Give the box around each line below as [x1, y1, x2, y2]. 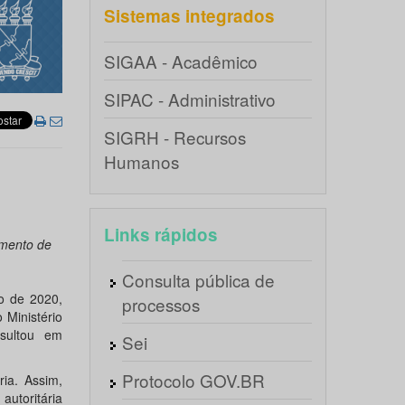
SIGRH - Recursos [103, 125, 246, 149]
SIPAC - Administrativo [103, 87, 276, 111]
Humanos [103, 149, 179, 174]
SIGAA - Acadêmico [103, 49, 258, 73]
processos [121, 292, 200, 316]
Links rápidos [103, 222, 218, 247]
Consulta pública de [121, 268, 275, 292]
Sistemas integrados [103, 4, 275, 28]
